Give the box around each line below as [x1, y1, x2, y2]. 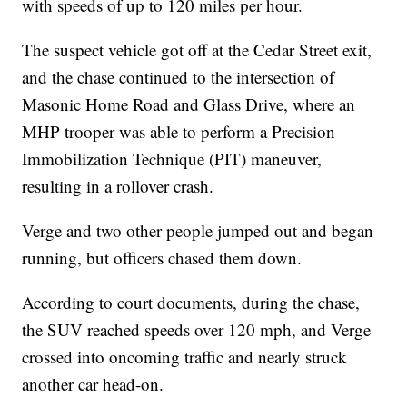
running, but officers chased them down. [22, 245, 303, 269]
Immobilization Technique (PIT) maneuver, [22, 146, 323, 170]
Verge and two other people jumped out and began [22, 218, 374, 242]
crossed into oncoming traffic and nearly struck [22, 344, 348, 368]
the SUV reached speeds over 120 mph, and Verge [22, 317, 372, 341]
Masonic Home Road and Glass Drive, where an [22, 92, 356, 115]
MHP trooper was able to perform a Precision [22, 119, 336, 143]
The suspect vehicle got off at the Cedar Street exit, [22, 37, 372, 61]
